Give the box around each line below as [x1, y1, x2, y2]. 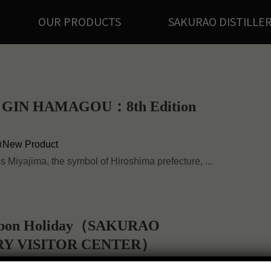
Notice [2, 258, 31, 269]
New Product [2, 139, 59, 149]
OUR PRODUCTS [38, 13, 121, 29]
